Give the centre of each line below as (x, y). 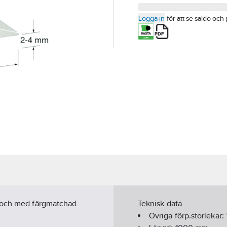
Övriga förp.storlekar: (187, 216)
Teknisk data (160, 204)
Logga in (152, 18)
